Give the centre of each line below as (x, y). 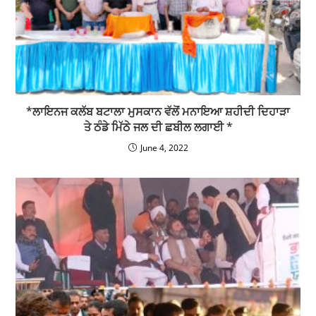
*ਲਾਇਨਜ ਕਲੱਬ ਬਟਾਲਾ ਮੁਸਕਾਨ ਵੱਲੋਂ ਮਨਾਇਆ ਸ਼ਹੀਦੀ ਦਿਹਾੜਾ (158, 111)
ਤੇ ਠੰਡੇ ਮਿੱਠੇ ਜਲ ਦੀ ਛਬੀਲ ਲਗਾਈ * (158, 127)
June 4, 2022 (164, 147)
